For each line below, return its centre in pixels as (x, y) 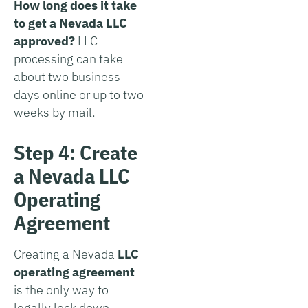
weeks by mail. (55, 112)
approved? (44, 41)
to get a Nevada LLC (70, 23)
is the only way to (61, 289)
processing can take (68, 58)
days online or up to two (79, 94)
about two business (67, 76)
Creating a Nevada (66, 254)
